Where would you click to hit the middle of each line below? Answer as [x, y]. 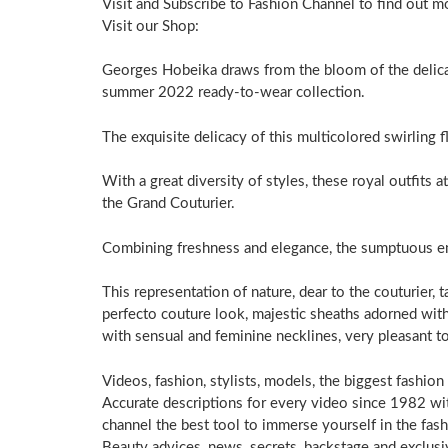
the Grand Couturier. [168, 204]
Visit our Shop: [150, 26]
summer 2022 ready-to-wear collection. [233, 93]
